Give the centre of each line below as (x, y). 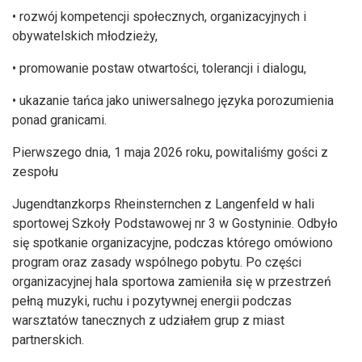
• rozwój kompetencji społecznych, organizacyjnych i (159, 17)
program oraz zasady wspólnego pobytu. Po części (157, 263)
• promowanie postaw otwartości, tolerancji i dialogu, (161, 69)
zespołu (37, 172)
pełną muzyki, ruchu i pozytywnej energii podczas (152, 301)
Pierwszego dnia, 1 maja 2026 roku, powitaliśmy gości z (170, 153)
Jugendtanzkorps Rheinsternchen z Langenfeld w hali (163, 204)
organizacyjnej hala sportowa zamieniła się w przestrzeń (172, 282)
